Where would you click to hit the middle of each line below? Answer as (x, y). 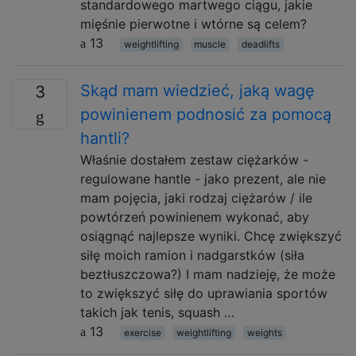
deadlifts (260, 44)
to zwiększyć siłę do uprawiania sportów (204, 293)
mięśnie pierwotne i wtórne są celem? (193, 24)
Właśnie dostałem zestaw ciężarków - (194, 160)
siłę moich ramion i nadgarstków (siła (192, 255)
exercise (142, 333)
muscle (210, 44)
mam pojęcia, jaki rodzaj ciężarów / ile (196, 198)
